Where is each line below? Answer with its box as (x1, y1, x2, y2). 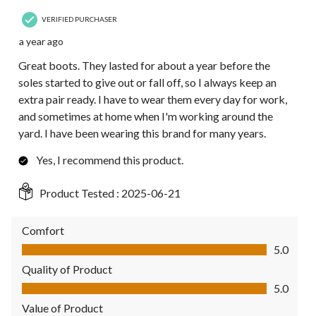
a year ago (19, 35, 63, 47)
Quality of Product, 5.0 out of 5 (18, 275, 167, 289)
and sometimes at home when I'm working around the (18, 109, 273, 123)
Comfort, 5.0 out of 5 (18, 236, 119, 250)
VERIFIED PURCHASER (42, 15, 117, 24)
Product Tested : (39, 186, 121, 200)
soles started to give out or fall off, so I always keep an (18, 75, 276, 89)
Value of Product (22, 300, 103, 315)
